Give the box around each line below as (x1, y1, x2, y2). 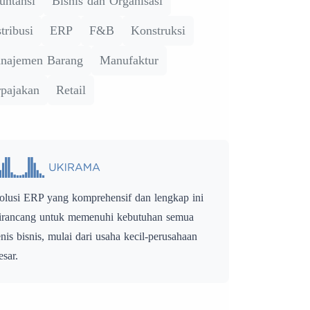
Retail (55, 82, 86, 97)
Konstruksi (130, 23, 185, 37)
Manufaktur (99, 53, 158, 67)
